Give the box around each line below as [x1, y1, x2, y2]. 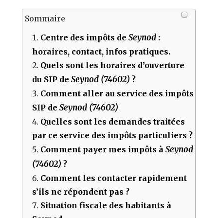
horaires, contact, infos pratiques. [32, 46, 171, 56]
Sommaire [25, 13, 66, 23]
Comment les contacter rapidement [40, 173, 187, 183]
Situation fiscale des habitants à [40, 200, 172, 210]
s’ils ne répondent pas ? [32, 186, 130, 197]
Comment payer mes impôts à [40, 144, 166, 154]
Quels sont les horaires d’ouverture [40, 60, 185, 70]
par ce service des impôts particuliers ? [32, 130, 193, 140]
